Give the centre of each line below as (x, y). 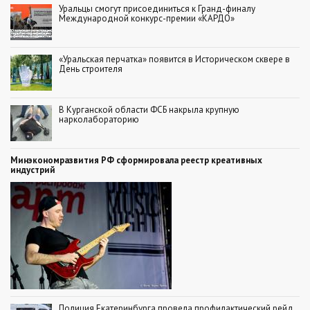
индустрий (33, 170)
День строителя (91, 69)
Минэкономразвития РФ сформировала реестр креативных (136, 160)
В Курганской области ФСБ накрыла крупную (149, 109)
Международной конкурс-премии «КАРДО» (147, 18)
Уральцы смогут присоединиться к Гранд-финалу (157, 8)
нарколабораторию (99, 119)
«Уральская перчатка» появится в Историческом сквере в (174, 59)
